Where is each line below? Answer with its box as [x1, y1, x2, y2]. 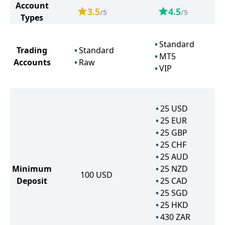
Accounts [13, 57, 51, 68]
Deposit [17, 175, 47, 186]
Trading [17, 45, 47, 56]
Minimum [12, 163, 52, 174]
